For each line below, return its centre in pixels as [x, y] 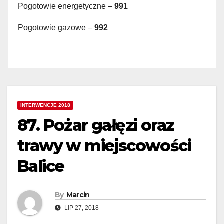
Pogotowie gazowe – [56, 27]
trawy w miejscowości [104, 146]
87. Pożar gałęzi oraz [96, 125]
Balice [41, 166]
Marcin [78, 195]
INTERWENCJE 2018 [45, 105]
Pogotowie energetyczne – [66, 6]
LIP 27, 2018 [81, 208]
